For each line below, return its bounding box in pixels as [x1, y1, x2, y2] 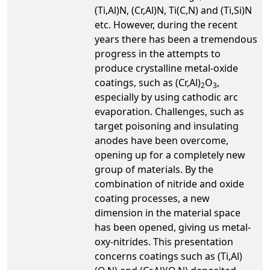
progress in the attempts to [95, 47, 221, 60]
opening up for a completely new [95, 148, 245, 162]
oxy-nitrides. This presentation [95, 235, 233, 248]
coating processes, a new [95, 192, 210, 205]
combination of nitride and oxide [95, 177, 244, 190]
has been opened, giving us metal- [95, 221, 251, 234]
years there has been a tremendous [95, 33, 257, 46]
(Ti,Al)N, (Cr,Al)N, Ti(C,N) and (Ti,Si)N [95, 4, 252, 17]
